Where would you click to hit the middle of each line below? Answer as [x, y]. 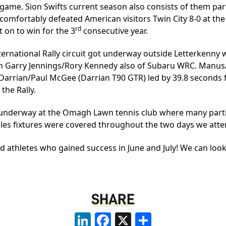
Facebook [129, 216]
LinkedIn [107, 216]
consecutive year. [115, 31]
